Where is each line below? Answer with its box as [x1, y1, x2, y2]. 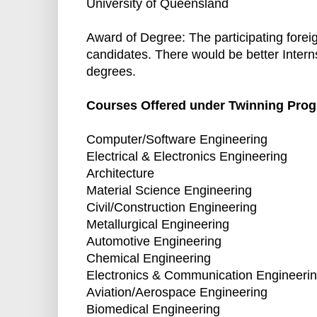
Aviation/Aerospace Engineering [86, 285, 267, 300]
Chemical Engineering [86, 251, 211, 266]
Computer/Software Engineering [86, 132, 267, 147]
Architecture [86, 166, 154, 181]
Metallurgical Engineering [86, 217, 229, 232]
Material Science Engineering [86, 183, 252, 198]
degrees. [86, 64, 136, 79]
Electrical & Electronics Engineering [86, 149, 287, 164]
